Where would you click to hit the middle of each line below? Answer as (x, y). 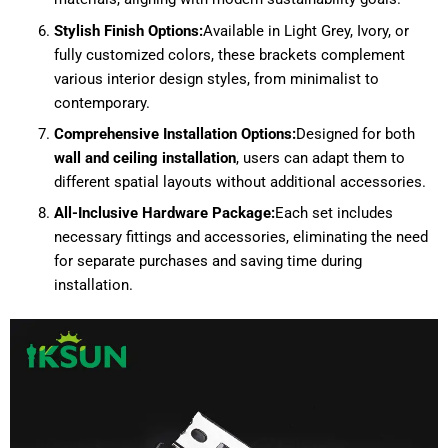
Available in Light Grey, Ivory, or (305, 30)
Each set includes (333, 213)
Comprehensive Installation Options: (174, 133)
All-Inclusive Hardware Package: (164, 213)
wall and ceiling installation (144, 157)
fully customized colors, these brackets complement (229, 54)
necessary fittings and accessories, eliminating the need (240, 237)
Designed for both (355, 133)
